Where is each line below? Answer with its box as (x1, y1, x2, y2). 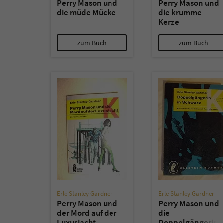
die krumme (158, 7, 202, 18)
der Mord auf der (57, 207, 116, 218)
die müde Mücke (57, 7, 116, 18)
